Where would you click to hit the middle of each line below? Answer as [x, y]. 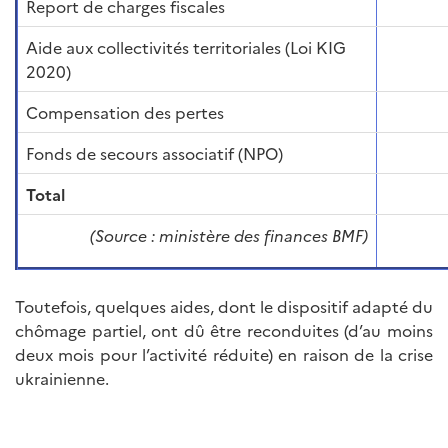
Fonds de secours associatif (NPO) [154, 153]
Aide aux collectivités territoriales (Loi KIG [186, 47]
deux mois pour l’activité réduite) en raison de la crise [224, 354]
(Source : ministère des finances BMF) [229, 235]
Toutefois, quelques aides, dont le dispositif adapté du [224, 306]
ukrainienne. [62, 378]
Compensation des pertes [125, 112]
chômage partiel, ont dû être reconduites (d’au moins [224, 330]
